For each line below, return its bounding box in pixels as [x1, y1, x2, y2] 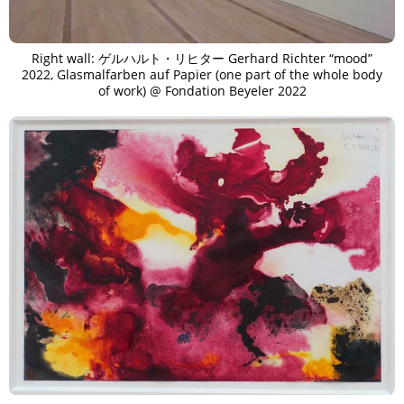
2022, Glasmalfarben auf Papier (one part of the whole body [22, 66, 382, 84]
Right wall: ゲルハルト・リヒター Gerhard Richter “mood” [32, 50, 372, 68]
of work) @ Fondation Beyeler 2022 [97, 82, 307, 100]
